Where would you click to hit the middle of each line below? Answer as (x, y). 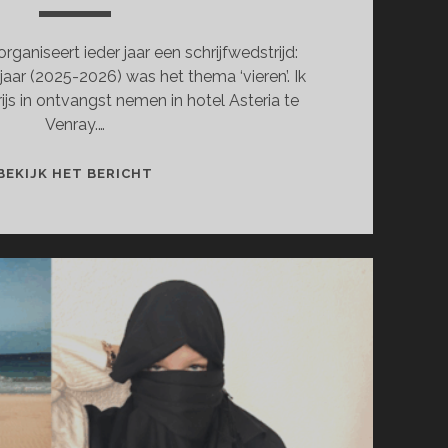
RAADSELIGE (198, 243)
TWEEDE (184, 171)
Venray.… (74, 124)
